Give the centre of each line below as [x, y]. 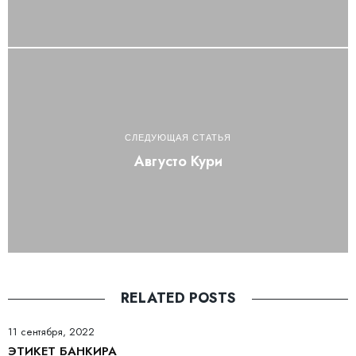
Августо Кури [178, 161]
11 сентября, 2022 [51, 332]
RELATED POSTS [178, 298]
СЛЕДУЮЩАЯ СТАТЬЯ [178, 137]
